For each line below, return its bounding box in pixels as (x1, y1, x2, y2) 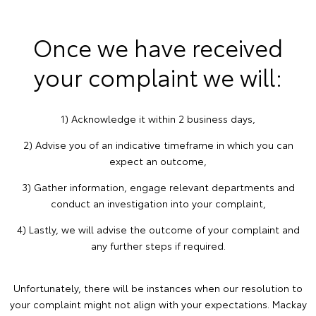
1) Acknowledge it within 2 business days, (61, 111, 255, 126)
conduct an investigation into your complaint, (50, 196, 266, 211)
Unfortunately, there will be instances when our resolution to (13, 281, 303, 296)
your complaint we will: (34, 61, 282, 93)
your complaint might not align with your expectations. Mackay (9, 297, 307, 312)
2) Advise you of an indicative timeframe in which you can (23, 138, 293, 152)
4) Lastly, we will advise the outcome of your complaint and (16, 222, 300, 237)
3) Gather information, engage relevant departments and (21, 180, 295, 195)
